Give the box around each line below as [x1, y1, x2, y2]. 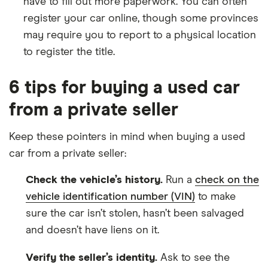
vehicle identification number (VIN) [26, 191, 195, 202]
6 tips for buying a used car [9, 78, 240, 97]
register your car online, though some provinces [23, 13, 258, 24]
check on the [195, 174, 259, 185]
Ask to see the [157, 252, 230, 263]
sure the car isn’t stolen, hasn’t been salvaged [26, 208, 244, 219]
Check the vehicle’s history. [26, 174, 163, 185]
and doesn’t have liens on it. [26, 224, 159, 236]
